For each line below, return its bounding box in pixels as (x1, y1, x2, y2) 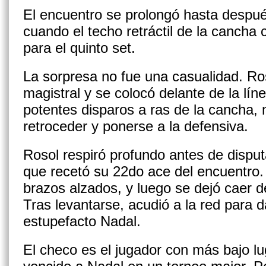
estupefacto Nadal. (23, 213, 141, 229)
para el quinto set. (23, 40, 135, 56)
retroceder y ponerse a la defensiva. (23, 118, 248, 134)
